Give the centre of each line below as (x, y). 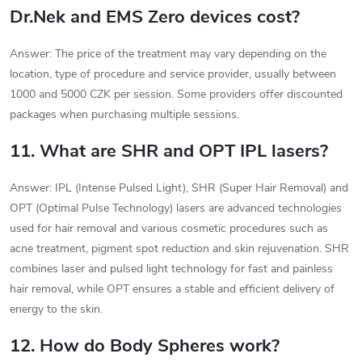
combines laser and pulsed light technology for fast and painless (171, 269)
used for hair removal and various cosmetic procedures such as (169, 229)
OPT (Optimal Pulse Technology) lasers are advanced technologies (176, 208)
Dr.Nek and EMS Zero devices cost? (155, 17)
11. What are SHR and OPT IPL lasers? (169, 152)
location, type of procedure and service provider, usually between (173, 74)
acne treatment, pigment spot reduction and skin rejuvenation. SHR (179, 249)
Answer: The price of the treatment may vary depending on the (168, 54)
